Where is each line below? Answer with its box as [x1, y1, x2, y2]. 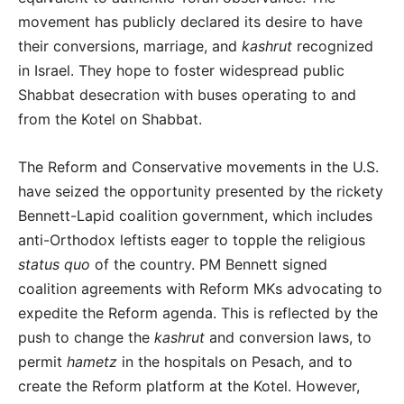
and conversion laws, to [209, 327, 372, 346]
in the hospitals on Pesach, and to [117, 352, 353, 371]
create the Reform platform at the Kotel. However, [18, 376, 360, 395]
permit [18, 352, 67, 371]
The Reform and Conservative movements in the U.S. [18, 157, 379, 176]
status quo [18, 254, 90, 273]
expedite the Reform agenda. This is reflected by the [18, 303, 378, 322]
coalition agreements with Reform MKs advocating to [18, 279, 382, 298]
